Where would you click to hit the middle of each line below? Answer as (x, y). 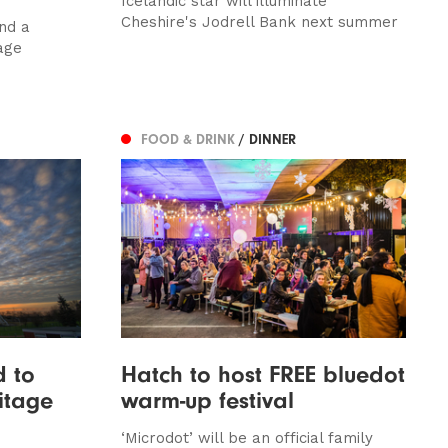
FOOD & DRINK (189, 140)
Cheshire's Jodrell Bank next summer (259, 22)
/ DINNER (267, 140)
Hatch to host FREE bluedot (262, 373)
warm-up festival (207, 399)
